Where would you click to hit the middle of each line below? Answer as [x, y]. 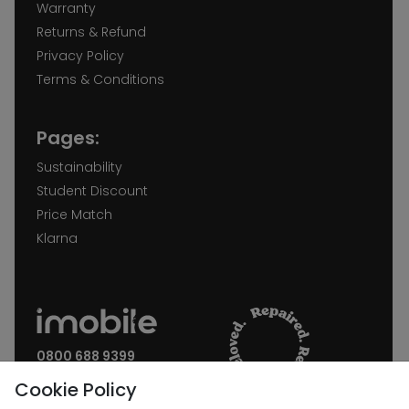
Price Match [74, 214]
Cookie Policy [76, 390]
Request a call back [85, 371]
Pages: [68, 137]
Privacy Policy [80, 55]
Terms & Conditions [100, 79]
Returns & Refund [91, 31]
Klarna [57, 238]
